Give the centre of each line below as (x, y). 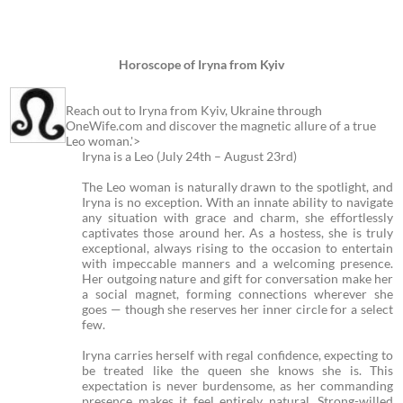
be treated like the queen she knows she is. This (237, 370)
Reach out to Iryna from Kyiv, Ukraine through (194, 110)
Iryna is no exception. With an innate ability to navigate (237, 202)
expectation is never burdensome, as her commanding (237, 385)
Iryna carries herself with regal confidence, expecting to (237, 355)
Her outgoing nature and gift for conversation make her (237, 278)
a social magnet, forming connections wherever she (237, 294)
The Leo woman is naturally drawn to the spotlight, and (237, 187)
